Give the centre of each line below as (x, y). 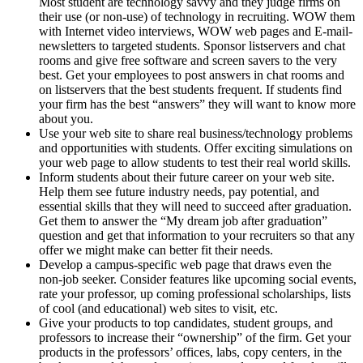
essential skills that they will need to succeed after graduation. (195, 207)
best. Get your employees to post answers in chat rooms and (192, 75)
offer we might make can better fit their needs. (156, 250)
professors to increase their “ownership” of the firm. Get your (195, 338)
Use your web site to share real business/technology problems (196, 134)
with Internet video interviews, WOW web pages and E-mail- (196, 32)
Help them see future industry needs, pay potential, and (179, 192)
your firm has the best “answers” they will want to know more (197, 105)
